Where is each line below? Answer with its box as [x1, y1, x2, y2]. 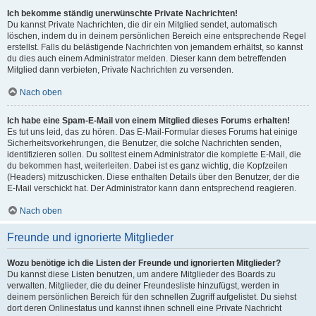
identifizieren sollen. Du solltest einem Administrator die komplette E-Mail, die [7, 150, 301, 159]
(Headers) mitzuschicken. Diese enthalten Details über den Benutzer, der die [7, 172, 300, 182]
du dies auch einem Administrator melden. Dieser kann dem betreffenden [7, 54, 286, 63]
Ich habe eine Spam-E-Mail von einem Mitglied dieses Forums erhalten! [7, 116, 290, 126]
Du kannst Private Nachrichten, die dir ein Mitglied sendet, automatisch [7, 20, 277, 30]
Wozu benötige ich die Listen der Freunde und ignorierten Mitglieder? [7, 258, 281, 268]
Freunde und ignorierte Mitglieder [7, 231, 174, 243]
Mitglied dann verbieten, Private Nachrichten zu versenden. [7, 65, 233, 75]
